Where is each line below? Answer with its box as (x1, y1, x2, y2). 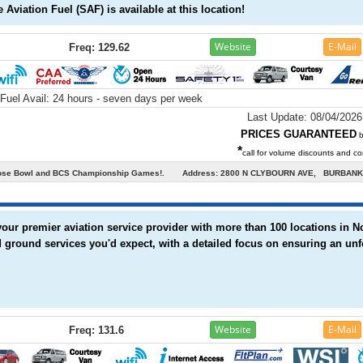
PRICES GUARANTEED (240, 128, 357, 140)
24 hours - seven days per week (53, 92, 203, 105)
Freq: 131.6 (69, 324, 124, 336)
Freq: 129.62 (69, 41, 130, 53)
